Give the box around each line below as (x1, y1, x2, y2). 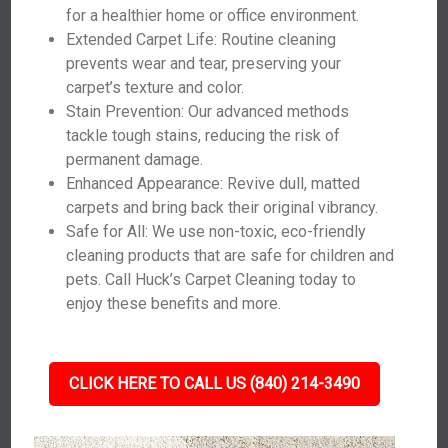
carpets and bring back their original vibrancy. (66, 198, 379, 217)
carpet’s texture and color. (66, 78, 245, 97)
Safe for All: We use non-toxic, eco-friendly (66, 222, 367, 241)
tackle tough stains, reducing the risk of (66, 126, 341, 145)
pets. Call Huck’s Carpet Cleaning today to (66, 270, 357, 289)
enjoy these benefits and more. (66, 294, 282, 313)
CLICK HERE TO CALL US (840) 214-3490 (68, 374, 360, 393)
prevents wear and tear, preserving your (66, 54, 342, 73)
